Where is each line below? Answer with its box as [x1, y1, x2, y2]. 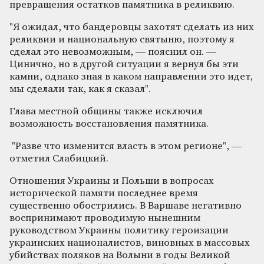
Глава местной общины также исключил [9, 106, 203, 117]
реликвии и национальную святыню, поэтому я [9, 34, 235, 45]
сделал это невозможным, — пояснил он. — [9, 47, 216, 57]
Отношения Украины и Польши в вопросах [9, 176, 214, 186]
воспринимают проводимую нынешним [9, 213, 200, 223]
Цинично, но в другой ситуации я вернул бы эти [9, 59, 239, 70]
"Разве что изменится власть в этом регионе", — [9, 141, 242, 151]
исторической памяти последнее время [9, 188, 198, 199]
